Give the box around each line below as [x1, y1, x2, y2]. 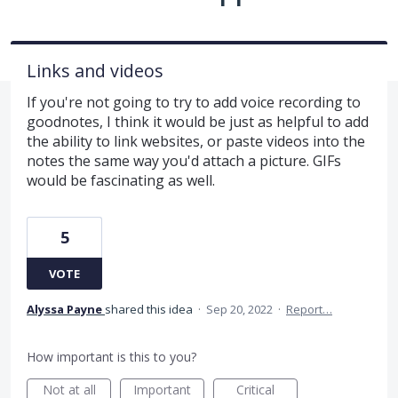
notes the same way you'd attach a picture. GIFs [27, 150, 341, 171]
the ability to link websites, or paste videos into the [27, 131, 365, 151]
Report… [286, 300, 332, 317]
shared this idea [105, 300, 195, 317]
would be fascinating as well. [27, 170, 215, 190]
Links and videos [27, 58, 163, 83]
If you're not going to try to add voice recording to [27, 92, 361, 112]
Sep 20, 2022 [206, 300, 273, 317]
